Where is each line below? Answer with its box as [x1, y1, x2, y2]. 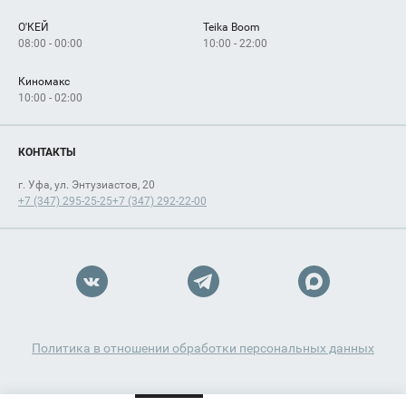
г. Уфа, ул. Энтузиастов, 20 [18, 178, 155, 191]
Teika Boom [203, 20, 260, 34]
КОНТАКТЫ [18, 145, 75, 159]
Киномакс [18, 74, 70, 88]
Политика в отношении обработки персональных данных [32, 340, 374, 355]
